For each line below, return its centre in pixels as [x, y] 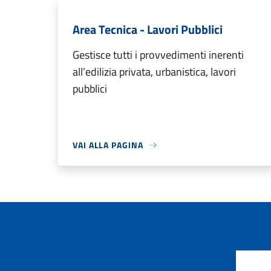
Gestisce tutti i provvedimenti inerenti [158, 55]
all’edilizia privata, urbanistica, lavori [154, 72]
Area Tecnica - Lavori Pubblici [148, 29]
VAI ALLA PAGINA [108, 145]
